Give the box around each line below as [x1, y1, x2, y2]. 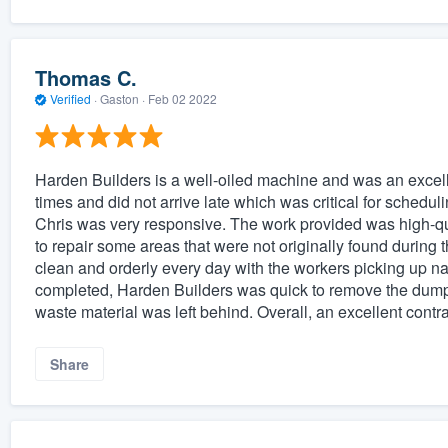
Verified [46, 90, 94, 108]
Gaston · [96, 90, 148, 108]
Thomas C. [34, 63, 137, 93]
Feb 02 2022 [147, 90, 217, 108]
